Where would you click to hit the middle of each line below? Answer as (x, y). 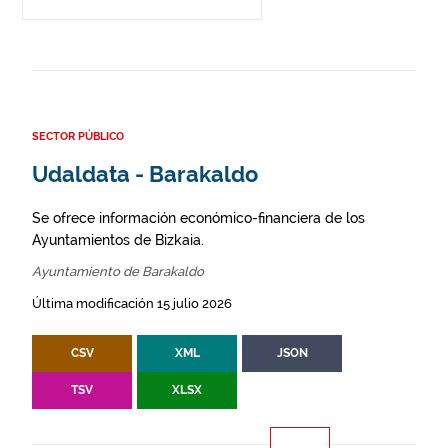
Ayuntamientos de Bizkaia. (118, 240)
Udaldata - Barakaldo (145, 175)
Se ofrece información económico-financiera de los (198, 218)
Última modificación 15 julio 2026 (132, 304)
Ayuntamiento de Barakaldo (118, 272)
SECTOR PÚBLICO (78, 137)
